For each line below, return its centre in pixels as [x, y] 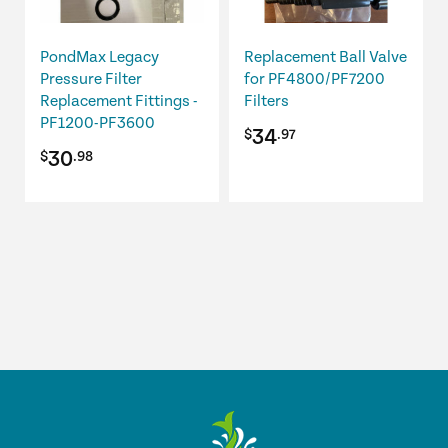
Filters [268, 102]
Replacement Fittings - [119, 102]
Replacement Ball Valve [325, 58]
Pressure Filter [91, 80]
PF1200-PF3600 [97, 124]
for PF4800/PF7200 [314, 80]
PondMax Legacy [99, 58]
